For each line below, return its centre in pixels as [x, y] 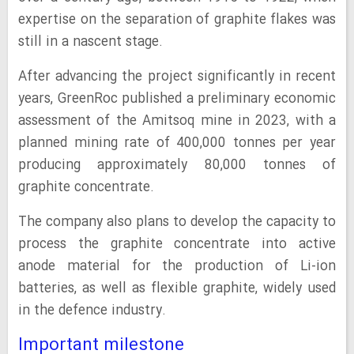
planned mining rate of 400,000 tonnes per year [177, 143]
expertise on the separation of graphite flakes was [177, 20]
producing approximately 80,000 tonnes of [177, 166]
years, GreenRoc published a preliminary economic [177, 99]
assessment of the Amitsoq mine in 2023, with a [177, 121]
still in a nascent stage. [90, 42]
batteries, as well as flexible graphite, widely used [177, 289]
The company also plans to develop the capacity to [177, 222]
